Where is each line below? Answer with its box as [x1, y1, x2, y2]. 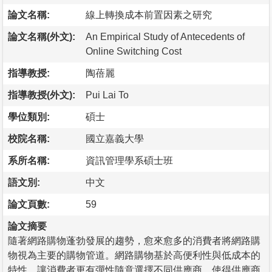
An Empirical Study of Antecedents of [86, 31, 245, 42]
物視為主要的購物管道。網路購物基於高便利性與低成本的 [8, 250, 260, 260]
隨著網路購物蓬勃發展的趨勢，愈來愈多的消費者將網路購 [8, 235, 260, 246]
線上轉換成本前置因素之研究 [86, 9, 212, 20]
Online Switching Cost [86, 46, 182, 56]
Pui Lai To [86, 89, 129, 100]
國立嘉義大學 [86, 133, 144, 144]
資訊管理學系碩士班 [86, 155, 173, 166]
